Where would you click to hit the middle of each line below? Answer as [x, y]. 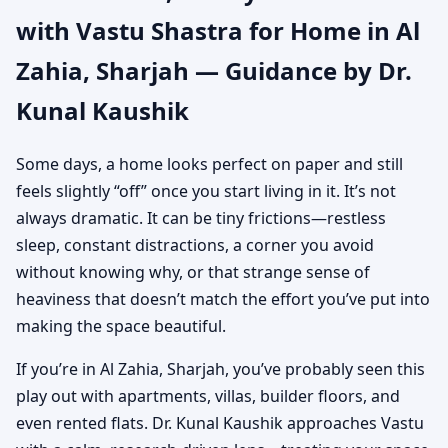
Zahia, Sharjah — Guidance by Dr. [214, 70]
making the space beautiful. [121, 325]
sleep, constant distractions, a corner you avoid [195, 244]
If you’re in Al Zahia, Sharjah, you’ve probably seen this [220, 368]
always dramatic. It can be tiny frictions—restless [201, 217]
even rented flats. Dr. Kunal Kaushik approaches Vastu [220, 422]
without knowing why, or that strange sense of [193, 271]
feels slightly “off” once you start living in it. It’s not [206, 190]
